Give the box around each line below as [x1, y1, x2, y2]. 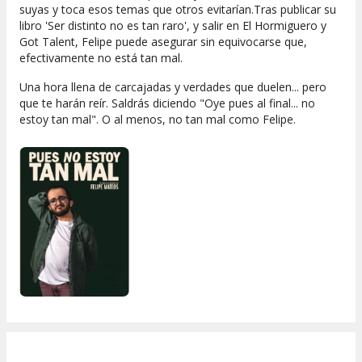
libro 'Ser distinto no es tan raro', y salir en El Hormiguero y [19, 18, 326, 34]
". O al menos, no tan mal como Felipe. [91, 112, 296, 128]
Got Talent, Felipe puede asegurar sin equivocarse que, [19, 34, 307, 50]
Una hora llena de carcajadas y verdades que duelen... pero [19, 79, 326, 95]
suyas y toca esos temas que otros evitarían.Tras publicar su [19, 2, 336, 18]
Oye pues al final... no [204, 95, 315, 112]
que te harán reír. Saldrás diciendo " [19, 95, 204, 112]
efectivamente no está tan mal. [19, 50, 183, 66]
